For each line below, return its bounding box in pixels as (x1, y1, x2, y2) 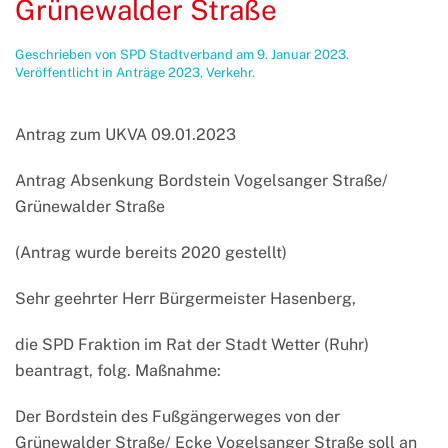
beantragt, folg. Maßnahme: (15, 361, 221, 381)
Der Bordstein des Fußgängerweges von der (15, 407, 340, 427)
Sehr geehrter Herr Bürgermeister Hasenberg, (15, 289, 356, 309)
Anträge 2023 (116, 65, 200, 81)
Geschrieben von (15, 47, 120, 63)
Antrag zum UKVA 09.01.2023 (15, 125, 236, 145)
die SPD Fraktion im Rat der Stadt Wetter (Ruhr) (15, 335, 369, 355)
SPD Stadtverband (120, 47, 233, 63)
